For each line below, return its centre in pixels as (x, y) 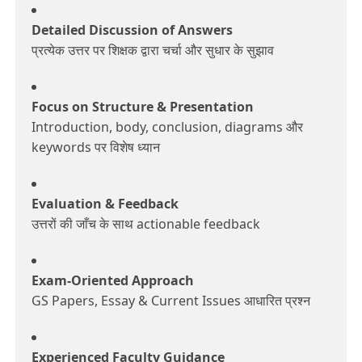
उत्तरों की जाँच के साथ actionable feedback (146, 224)
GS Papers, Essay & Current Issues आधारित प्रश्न (171, 301)
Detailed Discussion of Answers (132, 30)
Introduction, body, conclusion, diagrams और (167, 127)
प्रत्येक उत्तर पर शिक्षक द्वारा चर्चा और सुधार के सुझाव (153, 51)
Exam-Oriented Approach (113, 281)
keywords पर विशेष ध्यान (96, 147)
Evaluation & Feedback (105, 204)
